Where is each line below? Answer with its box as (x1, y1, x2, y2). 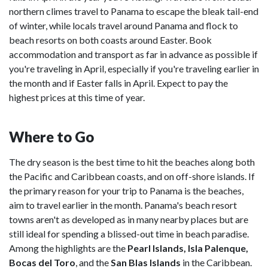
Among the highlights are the (9, 242, 127, 254)
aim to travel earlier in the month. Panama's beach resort (9, 199, 237, 211)
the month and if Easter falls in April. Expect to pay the (9, 77, 228, 89)
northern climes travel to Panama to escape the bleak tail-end (9, 5, 258, 17)
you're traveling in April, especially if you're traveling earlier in (9, 63, 259, 74)
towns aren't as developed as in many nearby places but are (9, 214, 248, 225)
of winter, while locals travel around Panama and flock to (9, 20, 238, 31)
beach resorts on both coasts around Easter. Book (9, 34, 212, 45)
